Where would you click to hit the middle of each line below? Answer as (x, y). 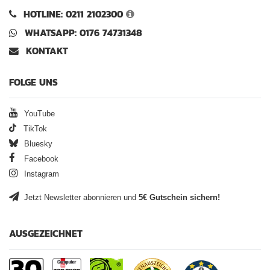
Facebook (40, 159)
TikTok (34, 129)
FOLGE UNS (33, 83)
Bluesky (37, 144)
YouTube (38, 114)
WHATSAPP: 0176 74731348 (83, 33)
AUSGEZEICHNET (46, 234)
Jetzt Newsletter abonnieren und (80, 198)
